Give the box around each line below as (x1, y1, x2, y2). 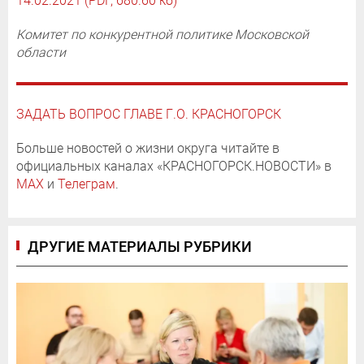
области (16, 45, 66, 60)
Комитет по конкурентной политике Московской (16, 27, 309, 42)
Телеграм (58, 176, 115, 192)
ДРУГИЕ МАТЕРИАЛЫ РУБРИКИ (28, 238, 252, 255)
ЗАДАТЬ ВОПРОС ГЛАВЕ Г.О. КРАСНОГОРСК (16, 106, 281, 122)
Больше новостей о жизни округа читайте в (16, 141, 279, 156)
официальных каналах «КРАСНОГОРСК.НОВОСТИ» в (16, 158, 331, 174)
